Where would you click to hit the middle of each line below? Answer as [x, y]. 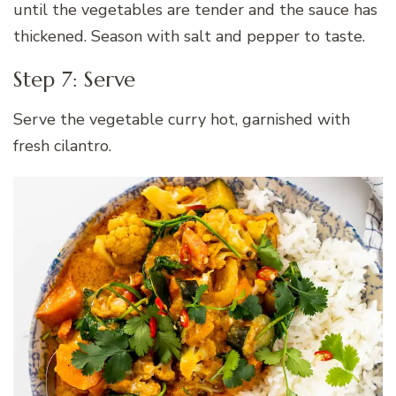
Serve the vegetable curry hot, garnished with [182, 119]
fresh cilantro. [62, 145]
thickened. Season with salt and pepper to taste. [189, 36]
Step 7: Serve [74, 79]
